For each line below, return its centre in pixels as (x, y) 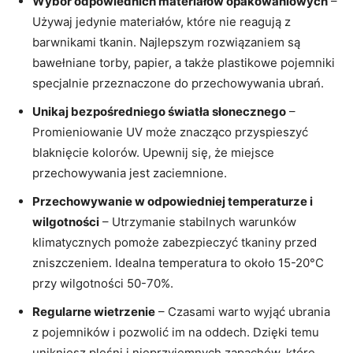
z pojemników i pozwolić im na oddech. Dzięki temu (176, 332)
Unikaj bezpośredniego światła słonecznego (159, 111)
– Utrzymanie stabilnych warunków (198, 221)
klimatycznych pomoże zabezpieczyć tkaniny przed (175, 242)
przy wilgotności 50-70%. (103, 283)
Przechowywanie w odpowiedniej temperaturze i (173, 201)
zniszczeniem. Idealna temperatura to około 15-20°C (178, 262)
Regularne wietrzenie (94, 311)
